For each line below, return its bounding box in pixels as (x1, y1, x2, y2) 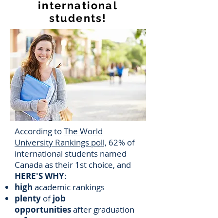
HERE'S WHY (15, 170, 64, 182)
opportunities (15, 204, 71, 215)
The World (64, 126, 103, 137)
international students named (15, 148, 127, 159)
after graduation (71, 204, 134, 215)
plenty (15, 193, 41, 204)
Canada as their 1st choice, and (15, 159, 131, 170)
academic (33, 182, 73, 193)
